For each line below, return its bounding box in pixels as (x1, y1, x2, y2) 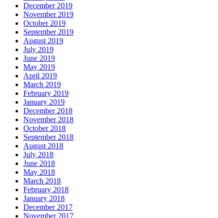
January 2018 (23, 194, 65, 203)
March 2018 (23, 177, 61, 185)
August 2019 (23, 36, 63, 45)
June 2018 (23, 159, 55, 168)
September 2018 (23, 133, 73, 142)
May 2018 (23, 168, 55, 177)
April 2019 (23, 72, 57, 80)
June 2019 (23, 54, 55, 63)
